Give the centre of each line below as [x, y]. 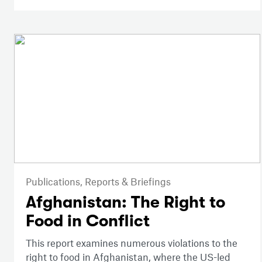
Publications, [55, 181]
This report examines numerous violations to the [132, 242]
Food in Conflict [88, 221]
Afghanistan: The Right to [125, 202]
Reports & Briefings [128, 181]
